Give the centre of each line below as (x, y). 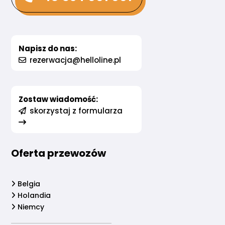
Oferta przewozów (59, 153)
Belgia (28, 184)
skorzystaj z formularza (75, 111)
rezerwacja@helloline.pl (75, 60)
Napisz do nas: (48, 49)
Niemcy (30, 207)
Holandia (33, 196)
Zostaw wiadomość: (59, 99)
